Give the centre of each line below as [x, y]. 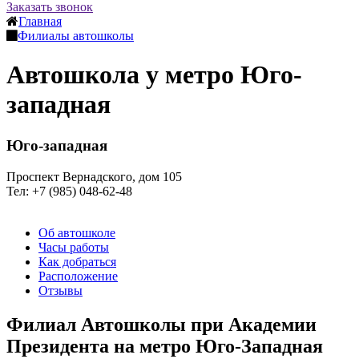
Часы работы [74, 247]
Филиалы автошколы [76, 36]
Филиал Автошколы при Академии [161, 324]
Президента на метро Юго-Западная [165, 346]
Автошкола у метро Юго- [154, 75]
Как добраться [77, 261]
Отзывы [61, 290]
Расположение [78, 276]
